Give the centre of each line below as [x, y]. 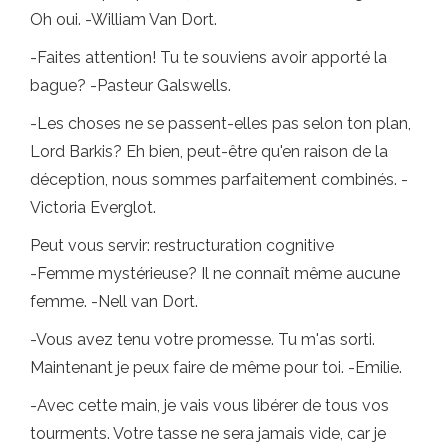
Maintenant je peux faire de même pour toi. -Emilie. [216, 368]
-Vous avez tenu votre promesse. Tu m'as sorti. [202, 340]
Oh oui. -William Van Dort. [123, 20]
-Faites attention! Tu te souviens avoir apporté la [208, 58]
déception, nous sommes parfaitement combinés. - [219, 180]
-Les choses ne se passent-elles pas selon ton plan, [220, 124]
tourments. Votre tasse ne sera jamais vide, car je [208, 434]
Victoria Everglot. [93, 208]
